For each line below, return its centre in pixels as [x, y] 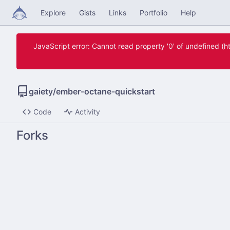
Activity [87, 112]
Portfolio [154, 13]
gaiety [41, 91]
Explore [53, 13]
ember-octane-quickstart [106, 91]
